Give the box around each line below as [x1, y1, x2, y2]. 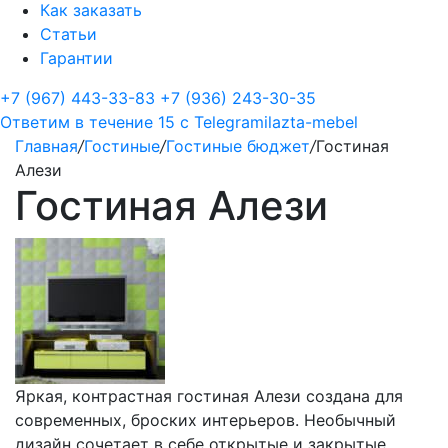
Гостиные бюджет [166, 136, 310, 156]
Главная [15, 136, 78, 156]
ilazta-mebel [264, 112, 358, 132]
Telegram [194, 112, 264, 132]
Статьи [40, 24, 97, 44]
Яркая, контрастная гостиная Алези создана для [15, 386, 403, 406]
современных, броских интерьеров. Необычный [15, 410, 396, 430]
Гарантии [40, 48, 113, 68]
